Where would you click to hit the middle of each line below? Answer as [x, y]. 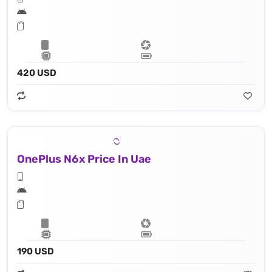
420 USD [37, 73]
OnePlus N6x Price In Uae [84, 159]
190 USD [36, 252]
